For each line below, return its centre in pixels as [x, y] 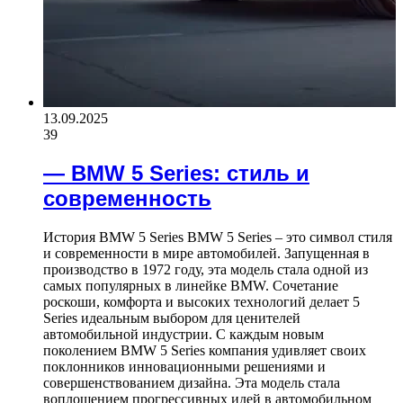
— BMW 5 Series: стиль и [176, 174]
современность [127, 199]
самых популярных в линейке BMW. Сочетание [191, 286]
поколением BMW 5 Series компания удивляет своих [205, 351]
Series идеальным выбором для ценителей [172, 318]
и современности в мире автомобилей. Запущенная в [206, 254]
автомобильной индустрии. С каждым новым [184, 335]
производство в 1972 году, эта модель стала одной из [206, 270]
